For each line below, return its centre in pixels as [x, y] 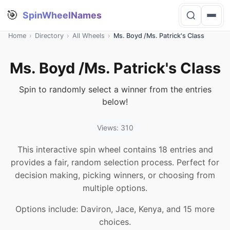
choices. [115, 222]
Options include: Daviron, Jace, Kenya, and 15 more [115, 209]
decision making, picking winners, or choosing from [115, 175]
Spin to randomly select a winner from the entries [115, 89]
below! [115, 102]
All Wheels [89, 36]
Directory [49, 36]
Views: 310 [115, 128]
